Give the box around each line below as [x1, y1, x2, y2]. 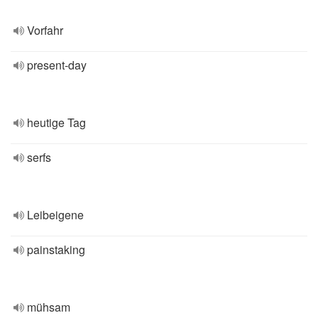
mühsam [27, 299, 70, 315]
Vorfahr [27, 22, 63, 38]
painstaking [27, 241, 85, 258]
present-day [27, 57, 87, 73]
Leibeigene [27, 207, 84, 223]
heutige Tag [27, 114, 86, 131]
